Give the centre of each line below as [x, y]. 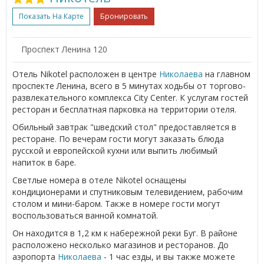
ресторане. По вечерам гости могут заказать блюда [118, 138]
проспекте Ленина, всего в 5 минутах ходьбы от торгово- [129, 85]
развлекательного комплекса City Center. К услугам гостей [130, 97]
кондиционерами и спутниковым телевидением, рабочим [128, 192]
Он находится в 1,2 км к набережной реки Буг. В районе [125, 233]
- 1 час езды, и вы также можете [168, 256]
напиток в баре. [44, 162]
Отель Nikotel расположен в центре [86, 74]
